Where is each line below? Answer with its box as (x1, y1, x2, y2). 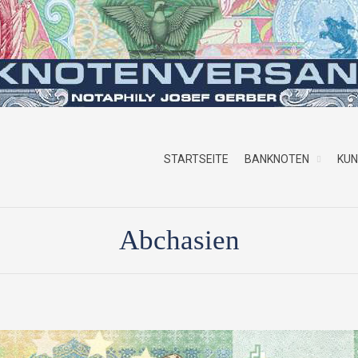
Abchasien (118, 225, 240, 256)
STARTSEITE (164, 153, 229, 165)
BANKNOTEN (245, 153, 309, 165)
